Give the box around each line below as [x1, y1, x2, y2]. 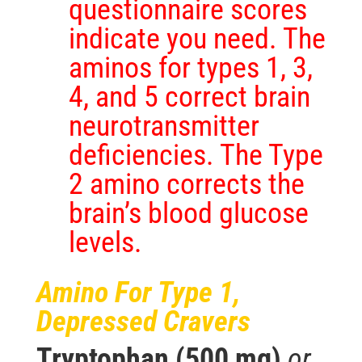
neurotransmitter [68, 109, 259, 144]
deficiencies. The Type [68, 138, 323, 173]
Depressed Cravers [36, 305, 250, 339]
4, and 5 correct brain [68, 80, 310, 115]
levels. [68, 225, 142, 260]
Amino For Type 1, [36, 276, 241, 310]
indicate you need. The [68, 22, 326, 57]
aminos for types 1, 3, [68, 51, 313, 86]
